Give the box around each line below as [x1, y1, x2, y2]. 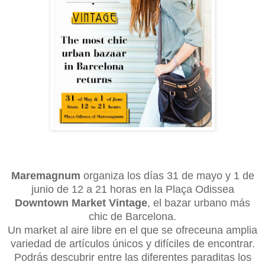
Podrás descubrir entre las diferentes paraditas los [14, 251, 251, 264]
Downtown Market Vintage [15, 197, 147, 209]
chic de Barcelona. [89, 211, 176, 223]
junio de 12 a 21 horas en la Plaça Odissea [31, 183, 234, 196]
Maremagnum [11, 170, 83, 182]
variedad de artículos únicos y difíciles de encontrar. [10, 238, 255, 250]
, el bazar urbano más [147, 197, 250, 209]
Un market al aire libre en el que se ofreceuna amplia [8, 224, 257, 237]
